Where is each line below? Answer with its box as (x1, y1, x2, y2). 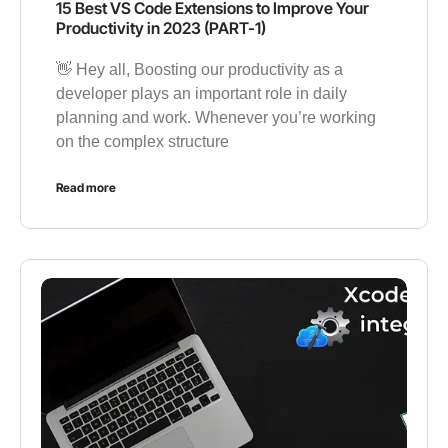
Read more (56, 179, 116, 195)
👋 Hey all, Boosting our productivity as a (56, 60, 343, 78)
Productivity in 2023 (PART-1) (56, 17, 266, 38)
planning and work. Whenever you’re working (56, 108, 376, 126)
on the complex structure (56, 132, 229, 150)
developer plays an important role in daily (56, 84, 347, 102)
